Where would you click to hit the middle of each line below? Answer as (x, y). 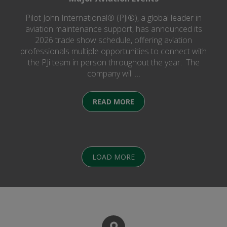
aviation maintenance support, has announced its (113, 29)
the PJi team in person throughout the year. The (113, 63)
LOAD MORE (113, 157)
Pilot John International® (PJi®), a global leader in (113, 18)
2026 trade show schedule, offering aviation (113, 40)
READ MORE (113, 102)
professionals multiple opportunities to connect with (113, 51)
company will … (113, 74)
